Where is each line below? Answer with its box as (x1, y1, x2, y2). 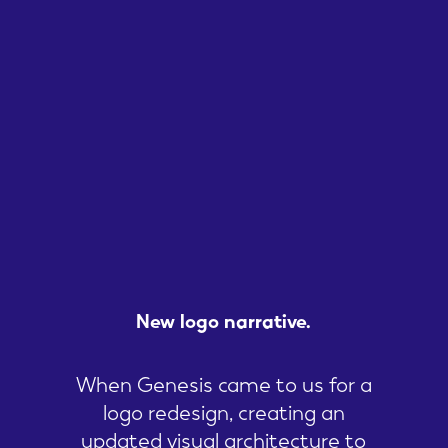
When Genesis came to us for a (75, 365, 372, 400)
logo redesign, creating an (102, 393, 345, 428)
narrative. (224, 304, 312, 336)
